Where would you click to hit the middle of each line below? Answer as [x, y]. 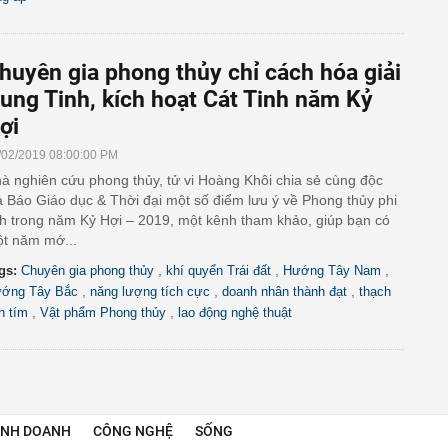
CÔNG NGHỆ [133, 431]
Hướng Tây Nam [332, 270]
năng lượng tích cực [150, 291]
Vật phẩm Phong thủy [103, 312]
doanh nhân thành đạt [284, 291]
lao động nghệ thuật [235, 312]
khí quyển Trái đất [218, 270]
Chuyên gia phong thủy [87, 270]
